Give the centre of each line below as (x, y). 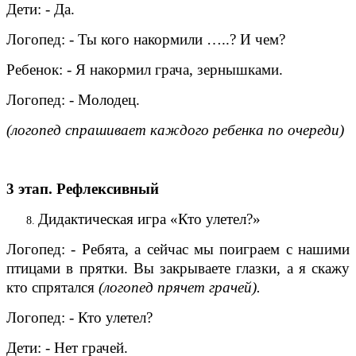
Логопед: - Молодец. (73, 99)
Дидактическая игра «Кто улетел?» (149, 219)
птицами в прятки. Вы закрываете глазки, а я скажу (178, 268)
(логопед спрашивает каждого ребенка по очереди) (175, 130)
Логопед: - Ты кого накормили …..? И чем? (146, 39)
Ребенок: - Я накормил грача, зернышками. (145, 69)
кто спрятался (52, 287)
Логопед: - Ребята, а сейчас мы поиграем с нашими (178, 249)
